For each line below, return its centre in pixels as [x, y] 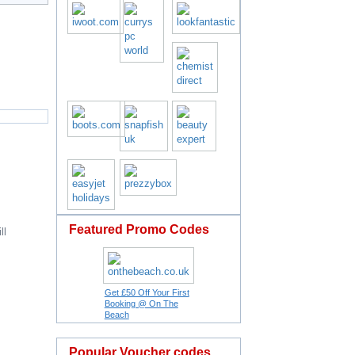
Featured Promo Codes [139, 229]
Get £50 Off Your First [147, 292]
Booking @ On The [141, 303]
